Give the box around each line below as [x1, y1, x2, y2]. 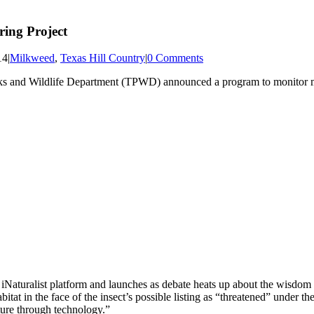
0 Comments [147, 52, 203, 64]
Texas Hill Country [60, 52, 145, 64]
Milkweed [10, 52, 55, 64]
